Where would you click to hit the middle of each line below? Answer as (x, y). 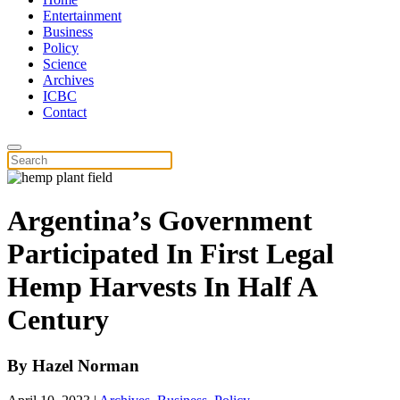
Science (65, 64)
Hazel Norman (86, 365)
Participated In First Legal (171, 254)
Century (58, 320)
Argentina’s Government (160, 221)
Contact (65, 112)
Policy (61, 48)
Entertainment (82, 16)
